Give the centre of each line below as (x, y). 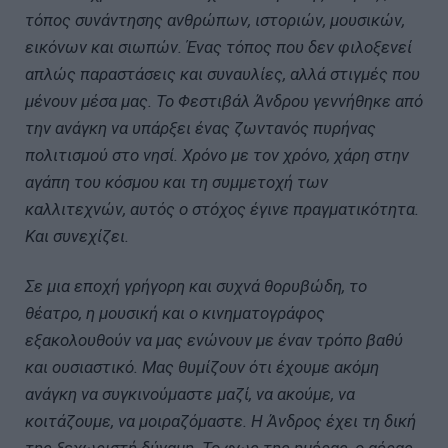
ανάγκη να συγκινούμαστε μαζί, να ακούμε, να (190, 393)
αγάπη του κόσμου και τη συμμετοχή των (176, 181)
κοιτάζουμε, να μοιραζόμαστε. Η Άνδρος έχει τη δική (220, 420)
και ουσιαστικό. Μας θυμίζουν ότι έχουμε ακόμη (202, 366)
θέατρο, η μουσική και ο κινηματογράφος (175, 312)
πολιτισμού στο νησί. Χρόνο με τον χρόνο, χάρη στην (217, 154)
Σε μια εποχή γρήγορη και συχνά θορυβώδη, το (196, 285)
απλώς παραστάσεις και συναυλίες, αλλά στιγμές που (222, 73)
